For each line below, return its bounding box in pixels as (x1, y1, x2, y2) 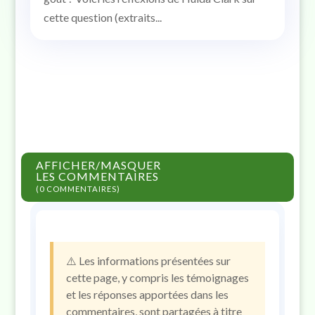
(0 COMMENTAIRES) (35, 184, 120, 193)
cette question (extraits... (43, 10, 162, 24)
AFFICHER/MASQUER (35, 157, 161, 172)
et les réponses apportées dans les (65, 287, 229, 301)
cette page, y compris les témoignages (65, 270, 249, 284)
